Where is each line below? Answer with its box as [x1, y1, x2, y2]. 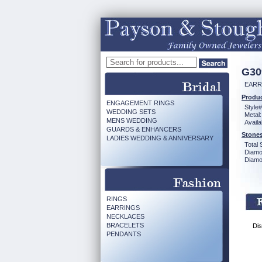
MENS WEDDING [106, 117, 157, 124]
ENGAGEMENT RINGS [106, 99, 174, 106]
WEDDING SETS [106, 108, 156, 115]
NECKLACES [106, 213, 144, 220]
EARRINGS [106, 204, 140, 211]
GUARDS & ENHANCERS [106, 126, 181, 133]
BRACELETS [106, 222, 144, 229]
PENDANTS [106, 230, 141, 237]
